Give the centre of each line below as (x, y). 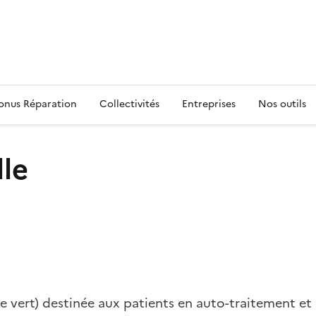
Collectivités (129, 104)
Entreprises (209, 104)
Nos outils (282, 104)
